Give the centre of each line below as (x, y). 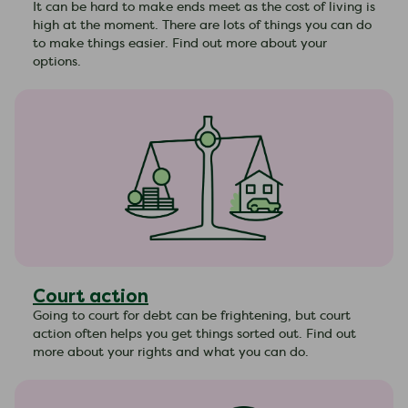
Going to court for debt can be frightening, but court (192, 316)
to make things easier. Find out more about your (180, 44)
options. (57, 62)
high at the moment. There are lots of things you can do (202, 25)
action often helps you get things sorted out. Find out (194, 334)
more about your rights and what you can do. (171, 352)
